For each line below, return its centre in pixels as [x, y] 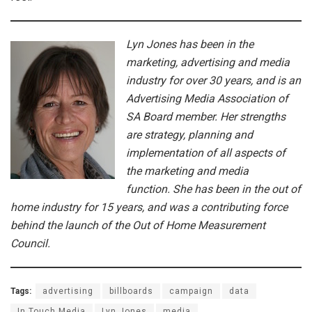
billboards [131, 291]
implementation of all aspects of [206, 153]
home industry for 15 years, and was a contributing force [149, 207]
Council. [30, 243]
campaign [191, 291]
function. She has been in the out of [213, 189]
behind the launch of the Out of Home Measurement [138, 225]
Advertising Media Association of [207, 98]
